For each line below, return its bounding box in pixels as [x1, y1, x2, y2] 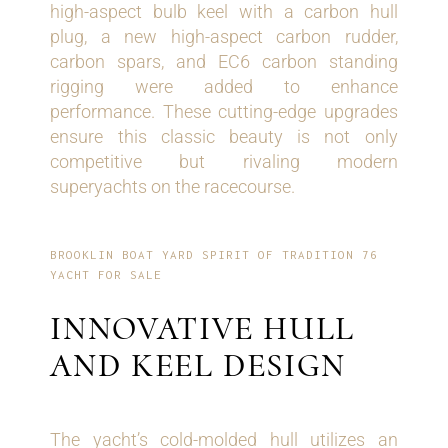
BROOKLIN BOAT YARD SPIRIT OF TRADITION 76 [50, 248, 379, 262]
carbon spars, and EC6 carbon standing [50, 51, 398, 73]
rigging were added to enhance [50, 76, 398, 98]
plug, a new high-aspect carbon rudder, [50, 26, 398, 48]
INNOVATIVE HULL [50, 309, 356, 349]
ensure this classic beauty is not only [50, 126, 398, 148]
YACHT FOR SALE [50, 268, 163, 282]
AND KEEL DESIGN [50, 346, 347, 386]
